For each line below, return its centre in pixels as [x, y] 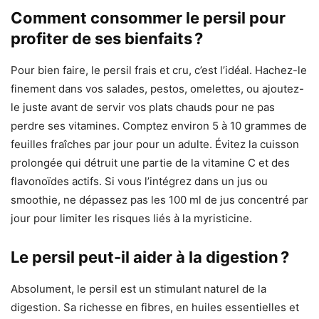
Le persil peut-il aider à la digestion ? [150, 257]
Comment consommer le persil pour [148, 18]
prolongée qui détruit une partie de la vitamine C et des [150, 163]
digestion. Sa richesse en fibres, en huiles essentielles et [155, 308]
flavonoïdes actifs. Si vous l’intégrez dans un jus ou [139, 182]
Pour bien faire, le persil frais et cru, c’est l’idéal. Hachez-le [159, 70]
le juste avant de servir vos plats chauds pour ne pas [143, 108]
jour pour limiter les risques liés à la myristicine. [131, 219]
